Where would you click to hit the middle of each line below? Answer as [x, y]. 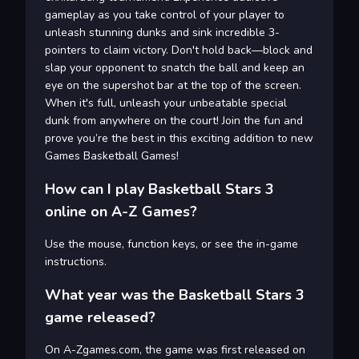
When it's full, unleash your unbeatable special [166, 103]
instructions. [76, 261]
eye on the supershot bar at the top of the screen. [173, 85]
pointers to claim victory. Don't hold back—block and [179, 50]
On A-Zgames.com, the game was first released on [175, 349]
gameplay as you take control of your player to [165, 14]
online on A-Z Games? [121, 211]
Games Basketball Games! [112, 155]
